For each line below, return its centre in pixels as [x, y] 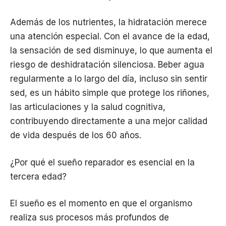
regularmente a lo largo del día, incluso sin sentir [109, 79]
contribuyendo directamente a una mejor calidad [109, 121]
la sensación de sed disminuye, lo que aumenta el [111, 51]
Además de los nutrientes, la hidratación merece [108, 22]
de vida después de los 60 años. [76, 135]
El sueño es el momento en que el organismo [101, 204]
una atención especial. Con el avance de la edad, [110, 37]
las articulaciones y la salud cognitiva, [88, 107]
